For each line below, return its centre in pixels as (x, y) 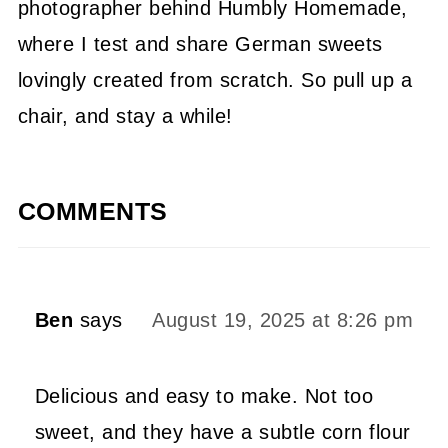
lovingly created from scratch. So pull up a (215, 79)
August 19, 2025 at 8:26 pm (283, 319)
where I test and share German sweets (200, 43)
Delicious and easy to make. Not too (204, 395)
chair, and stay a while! (125, 115)
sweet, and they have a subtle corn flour (222, 431)
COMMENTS (92, 210)
